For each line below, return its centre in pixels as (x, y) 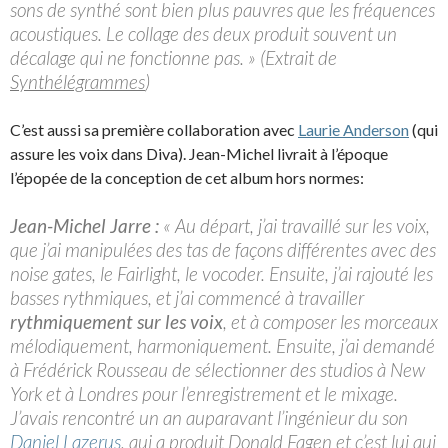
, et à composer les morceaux (330, 321)
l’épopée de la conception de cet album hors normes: (187, 177)
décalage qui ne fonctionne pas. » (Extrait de (173, 57)
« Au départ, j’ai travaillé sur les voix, (294, 225)
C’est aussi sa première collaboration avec (154, 129)
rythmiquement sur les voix (116, 321)
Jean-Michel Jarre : (84, 225)
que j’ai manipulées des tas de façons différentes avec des (223, 249)
